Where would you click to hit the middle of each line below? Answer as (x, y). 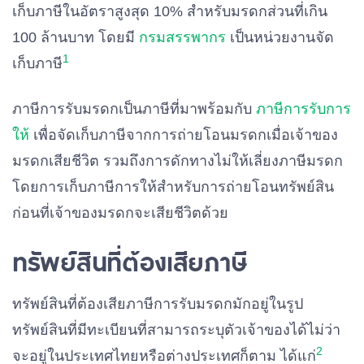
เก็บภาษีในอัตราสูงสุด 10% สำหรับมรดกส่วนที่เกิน (170, 11)
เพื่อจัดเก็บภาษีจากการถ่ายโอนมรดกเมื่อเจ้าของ (184, 135)
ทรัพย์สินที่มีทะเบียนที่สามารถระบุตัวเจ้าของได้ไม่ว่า (176, 330)
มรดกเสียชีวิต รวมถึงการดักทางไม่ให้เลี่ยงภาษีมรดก (178, 161)
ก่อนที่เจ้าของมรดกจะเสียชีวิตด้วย (120, 213)
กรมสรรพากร (182, 37)
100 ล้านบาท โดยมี (76, 37)
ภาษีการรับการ (303, 109)
